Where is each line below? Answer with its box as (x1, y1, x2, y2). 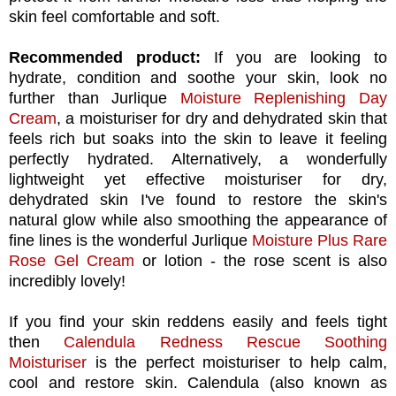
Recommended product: (9, 48, 214, 66)
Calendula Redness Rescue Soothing (64, 332, 387, 351)
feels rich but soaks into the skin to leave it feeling (9, 129, 387, 148)
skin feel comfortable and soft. (9, 7, 220, 26)
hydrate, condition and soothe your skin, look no (9, 68, 387, 87)
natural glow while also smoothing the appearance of (9, 210, 387, 229)
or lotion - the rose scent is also (134, 251, 387, 270)
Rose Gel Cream (9, 251, 134, 270)
